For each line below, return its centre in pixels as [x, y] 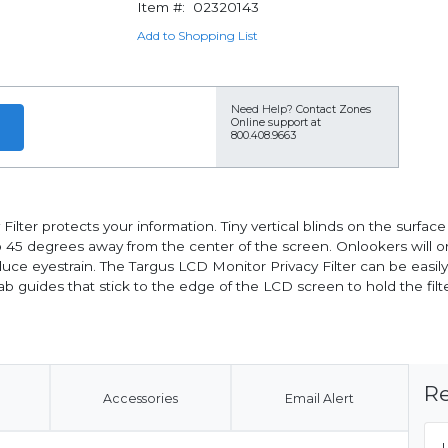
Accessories [140, 398]
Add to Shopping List [197, 35]
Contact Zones [333, 109]
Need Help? [262, 109]
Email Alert [319, 398]
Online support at [276, 122]
